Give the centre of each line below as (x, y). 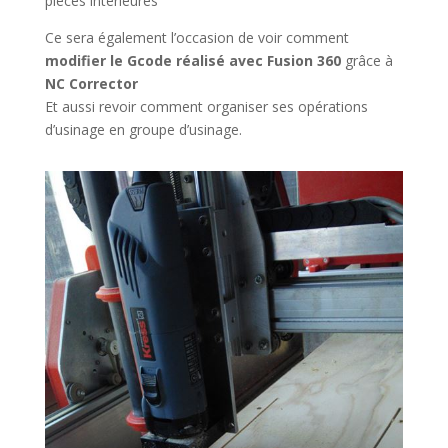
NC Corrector (91, 84)
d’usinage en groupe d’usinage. (143, 130)
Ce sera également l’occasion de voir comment (196, 38)
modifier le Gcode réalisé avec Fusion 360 (192, 61)
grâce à (366, 61)
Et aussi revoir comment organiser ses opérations (206, 107)
